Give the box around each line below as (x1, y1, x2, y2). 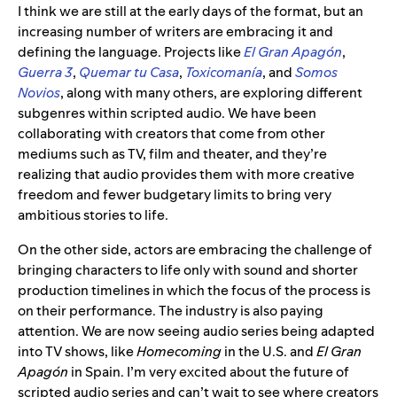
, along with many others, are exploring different (60, 82, 362, 102)
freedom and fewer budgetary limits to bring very (18, 184, 331, 204)
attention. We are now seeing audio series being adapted (18, 321, 375, 340)
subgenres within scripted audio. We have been (18, 103, 316, 122)
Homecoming (136, 341, 222, 361)
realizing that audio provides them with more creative (18, 164, 354, 183)
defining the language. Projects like (18, 42, 244, 61)
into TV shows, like (18, 341, 136, 361)
